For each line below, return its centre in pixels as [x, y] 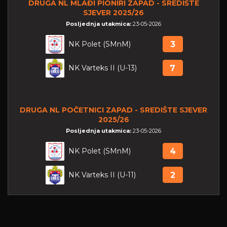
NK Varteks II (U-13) [102, 68]
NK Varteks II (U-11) [102, 175]
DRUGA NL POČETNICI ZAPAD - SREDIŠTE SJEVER [113, 110]
